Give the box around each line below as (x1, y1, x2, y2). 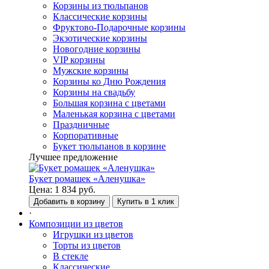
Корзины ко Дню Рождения (53, 76, 166, 86)
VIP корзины (53, 55, 105, 65)
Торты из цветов (53, 240, 121, 250)
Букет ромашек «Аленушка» (29, 174, 145, 184)
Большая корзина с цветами (53, 98, 166, 108)
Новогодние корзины (53, 44, 141, 54)
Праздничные (53, 119, 109, 130)
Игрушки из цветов (53, 229, 133, 240)
